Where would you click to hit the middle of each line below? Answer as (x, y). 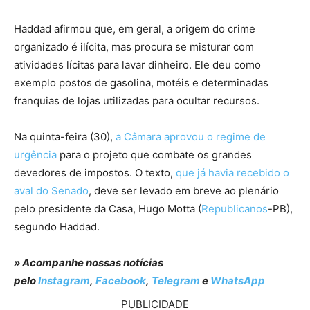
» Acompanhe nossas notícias (89, 263)
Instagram (64, 281)
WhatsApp (238, 281)
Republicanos (235, 209)
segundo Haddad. (57, 227)
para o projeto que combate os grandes (154, 155)
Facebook (121, 281)
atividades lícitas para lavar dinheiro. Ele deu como (137, 65)
